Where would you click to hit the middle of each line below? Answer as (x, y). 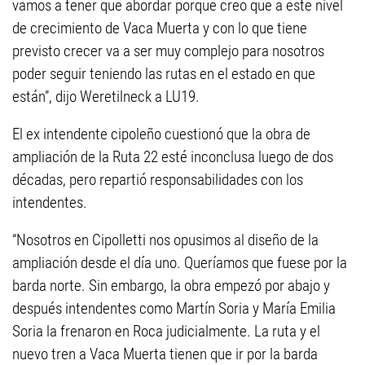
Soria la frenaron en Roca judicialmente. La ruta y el (166, 331)
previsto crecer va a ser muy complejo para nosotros (168, 51)
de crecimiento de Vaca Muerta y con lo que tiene (160, 28)
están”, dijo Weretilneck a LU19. (106, 97)
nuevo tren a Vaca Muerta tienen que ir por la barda (165, 354)
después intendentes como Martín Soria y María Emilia (174, 308)
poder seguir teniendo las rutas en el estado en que (164, 74)
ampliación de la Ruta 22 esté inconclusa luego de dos (173, 157)
